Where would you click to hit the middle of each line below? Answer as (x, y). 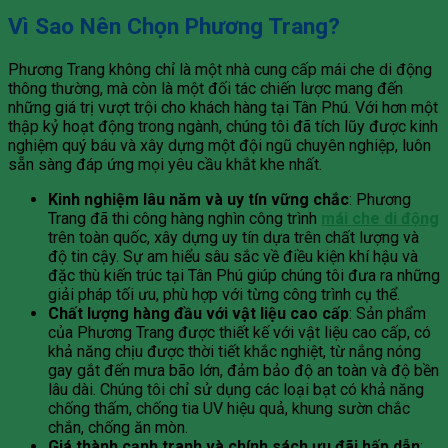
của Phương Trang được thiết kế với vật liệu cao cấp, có (239, 332)
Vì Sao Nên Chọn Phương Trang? (174, 27)
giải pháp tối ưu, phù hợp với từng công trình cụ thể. (224, 294)
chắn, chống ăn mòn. (118, 427)
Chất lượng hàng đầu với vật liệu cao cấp (198, 313)
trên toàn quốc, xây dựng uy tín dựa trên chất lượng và (233, 237)
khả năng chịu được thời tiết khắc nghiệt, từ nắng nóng (234, 351)
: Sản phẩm (387, 313)
